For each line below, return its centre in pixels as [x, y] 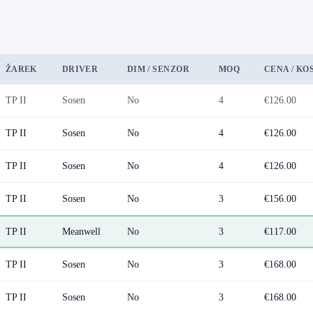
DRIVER [80, 70]
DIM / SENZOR [158, 70]
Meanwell [81, 232]
